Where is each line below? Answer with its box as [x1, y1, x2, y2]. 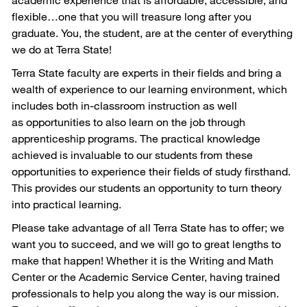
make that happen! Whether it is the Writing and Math [12, 254, 273, 267]
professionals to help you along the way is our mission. [12, 286, 279, 299]
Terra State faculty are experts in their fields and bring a [12, 66, 282, 79]
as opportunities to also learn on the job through [12, 115, 245, 128]
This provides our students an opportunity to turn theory [12, 181, 282, 194]
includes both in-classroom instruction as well [12, 99, 237, 112]
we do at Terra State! [12, 42, 112, 56]
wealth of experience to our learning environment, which [12, 82, 287, 95]
